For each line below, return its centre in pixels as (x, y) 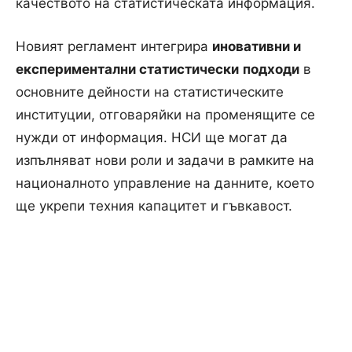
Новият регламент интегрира (114, 46)
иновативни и (257, 46)
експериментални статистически (127, 69)
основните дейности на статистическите (150, 92)
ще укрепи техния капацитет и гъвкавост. (154, 205)
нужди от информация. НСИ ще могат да (152, 137)
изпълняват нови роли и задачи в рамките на (165, 160)
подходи (271, 69)
